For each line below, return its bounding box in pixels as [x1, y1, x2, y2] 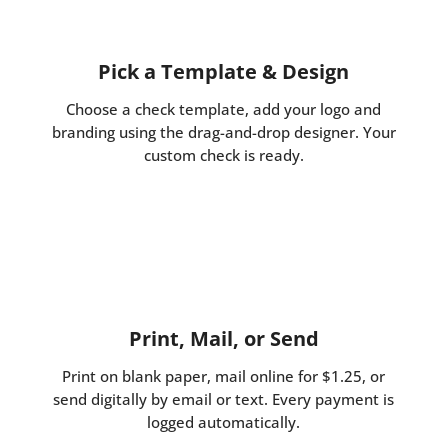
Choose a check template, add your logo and [66, 99, 382, 120]
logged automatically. [147, 412, 301, 433]
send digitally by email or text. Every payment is [53, 389, 395, 410]
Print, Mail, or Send [128, 325, 319, 353]
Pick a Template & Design [98, 58, 350, 86]
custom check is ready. [143, 145, 304, 166]
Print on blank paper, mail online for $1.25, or [62, 366, 386, 387]
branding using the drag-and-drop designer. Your [51, 122, 396, 143]
